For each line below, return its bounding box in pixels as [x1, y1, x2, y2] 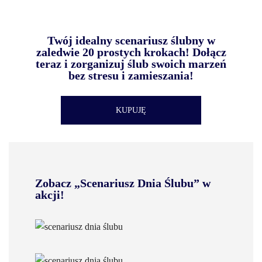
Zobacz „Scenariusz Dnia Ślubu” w [35, 177, 211, 189]
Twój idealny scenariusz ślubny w [47, 34, 215, 47]
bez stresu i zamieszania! [68, 69, 194, 82]
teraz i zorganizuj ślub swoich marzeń [36, 57, 226, 70]
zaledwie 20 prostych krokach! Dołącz [36, 46, 226, 58]
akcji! [35, 188, 64, 201]
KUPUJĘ [116, 106, 146, 115]
